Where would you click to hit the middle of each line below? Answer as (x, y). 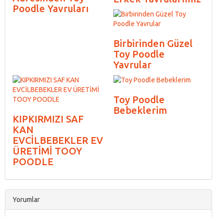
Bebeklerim (140, 110)
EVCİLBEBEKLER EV (58, 140)
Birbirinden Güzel (153, 43)
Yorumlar (26, 199)
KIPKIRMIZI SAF (48, 119)
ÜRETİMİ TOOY (47, 151)
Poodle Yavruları (51, 8)
